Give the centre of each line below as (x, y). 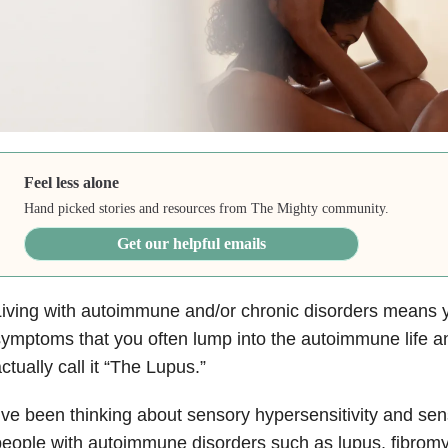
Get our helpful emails (192, 243)
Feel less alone (72, 182)
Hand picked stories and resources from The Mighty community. (207, 208)
